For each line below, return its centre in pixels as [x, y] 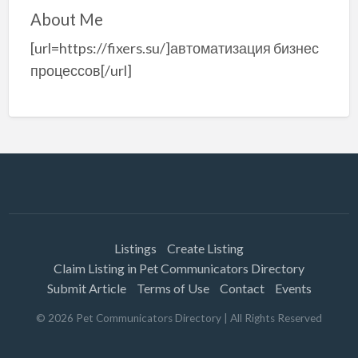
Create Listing [205, 248]
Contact [242, 288]
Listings [135, 248]
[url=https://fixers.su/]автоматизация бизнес [174, 48]
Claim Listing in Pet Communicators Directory [179, 268]
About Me [66, 19]
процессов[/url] [81, 71]
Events [293, 288]
